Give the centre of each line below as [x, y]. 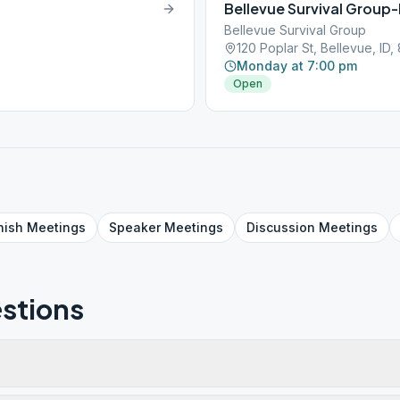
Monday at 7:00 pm [297, 66]
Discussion [281, 227]
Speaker [135, 227]
